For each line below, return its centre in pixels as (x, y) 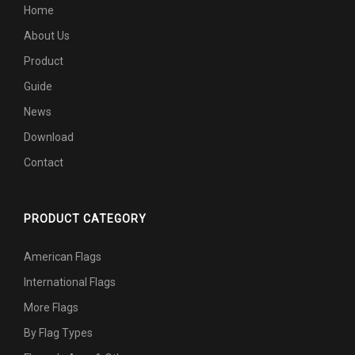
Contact (44, 162)
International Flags (70, 282)
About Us (47, 35)
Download (49, 137)
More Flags (51, 307)
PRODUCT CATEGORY (85, 218)
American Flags (63, 256)
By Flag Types (58, 332)
